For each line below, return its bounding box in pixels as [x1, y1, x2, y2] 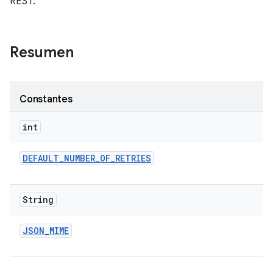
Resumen [10, 43, 74, 62]
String [23, 194, 54, 205]
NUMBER [64, 152, 95, 164]
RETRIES [115, 152, 151, 164]
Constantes [19, 93, 73, 105]
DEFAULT [23, 152, 59, 164]
